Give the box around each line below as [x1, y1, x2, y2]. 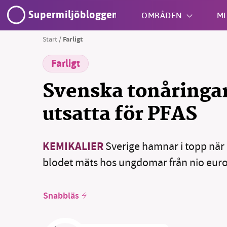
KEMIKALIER [43, 138, 103, 156]
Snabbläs [43, 189, 79, 204]
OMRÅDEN [141, 10, 182, 20]
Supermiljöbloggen [28, 7, 119, 23]
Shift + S [118, 64, 142, 74]
